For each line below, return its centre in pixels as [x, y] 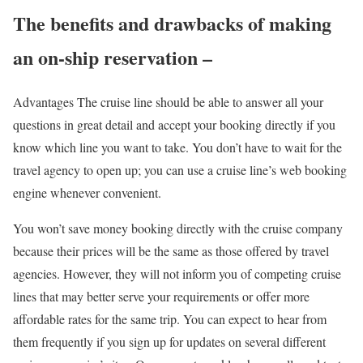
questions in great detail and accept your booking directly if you [174, 124]
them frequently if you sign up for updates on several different [169, 341]
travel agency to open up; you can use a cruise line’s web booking [180, 169]
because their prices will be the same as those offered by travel [171, 250]
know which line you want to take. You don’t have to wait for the [177, 147]
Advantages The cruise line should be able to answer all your [168, 101]
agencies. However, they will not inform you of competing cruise [177, 273]
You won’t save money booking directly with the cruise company [178, 228]
